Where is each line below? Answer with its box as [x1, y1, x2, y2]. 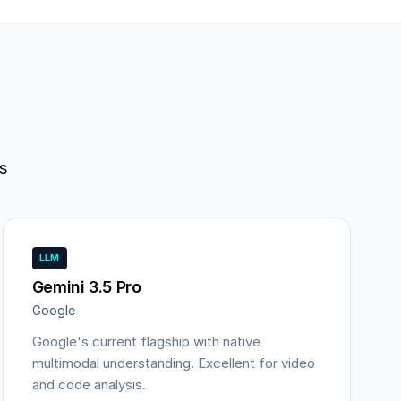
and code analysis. [31, 376, 146, 393]
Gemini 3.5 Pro [31, 277, 141, 296]
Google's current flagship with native [31, 333, 260, 350]
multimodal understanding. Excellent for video [31, 354, 315, 371]
